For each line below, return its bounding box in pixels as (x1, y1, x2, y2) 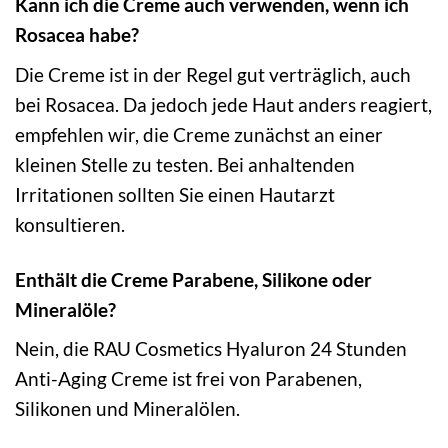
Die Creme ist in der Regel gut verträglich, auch (15, 62, 411, 86)
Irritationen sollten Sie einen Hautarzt (15, 182, 335, 206)
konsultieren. (15, 212, 125, 236)
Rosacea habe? (15, 23, 139, 47)
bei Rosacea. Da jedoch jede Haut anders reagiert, (15, 92, 432, 116)
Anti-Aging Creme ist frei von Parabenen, (15, 367, 362, 391)
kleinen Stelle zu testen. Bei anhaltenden (15, 152, 355, 176)
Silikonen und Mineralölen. (15, 397, 240, 421)
